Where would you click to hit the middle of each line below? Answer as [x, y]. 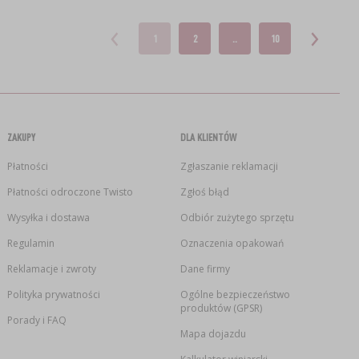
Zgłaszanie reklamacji [229, 166]
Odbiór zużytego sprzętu [237, 217]
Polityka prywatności [53, 294]
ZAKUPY [21, 137]
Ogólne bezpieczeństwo [235, 294]
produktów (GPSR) [221, 308]
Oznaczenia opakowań [232, 243]
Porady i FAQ [36, 320]
